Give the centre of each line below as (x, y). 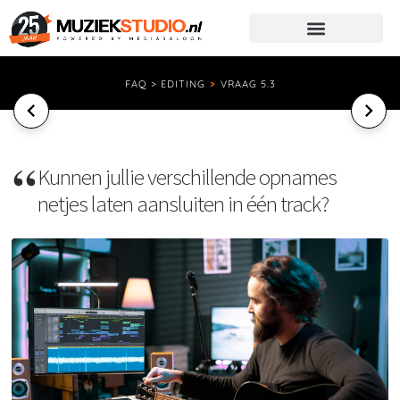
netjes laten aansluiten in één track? (183, 204)
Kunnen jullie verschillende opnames (187, 177)
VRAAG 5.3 (248, 83)
